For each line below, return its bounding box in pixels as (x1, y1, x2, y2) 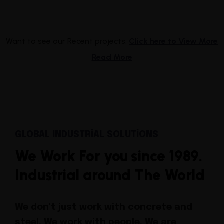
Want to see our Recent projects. (6, 36, 129, 46)
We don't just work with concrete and (15, 203, 192, 212)
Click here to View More (129, 36, 218, 46)
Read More (91, 52, 132, 62)
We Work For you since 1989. (15, 147, 203, 165)
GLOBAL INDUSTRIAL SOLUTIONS (15, 130, 158, 139)
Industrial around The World (15, 166, 205, 184)
